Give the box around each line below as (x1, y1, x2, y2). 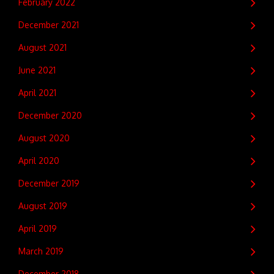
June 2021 (18, 65, 56, 75)
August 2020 (18, 133, 70, 143)
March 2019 (18, 246, 64, 256)
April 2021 (18, 87, 56, 98)
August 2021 (18, 42, 67, 53)
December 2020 (18, 110, 82, 120)
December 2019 (18, 178, 80, 188)
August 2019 (18, 201, 67, 211)
